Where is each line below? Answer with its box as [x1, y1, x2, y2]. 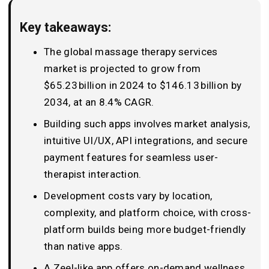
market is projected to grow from [44, 62, 201, 75]
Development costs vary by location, [44, 190, 213, 202]
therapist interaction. [44, 168, 142, 181]
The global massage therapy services [44, 46, 218, 58]
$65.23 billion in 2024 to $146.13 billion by [44, 79, 242, 92]
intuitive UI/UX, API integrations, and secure [44, 134, 248, 147]
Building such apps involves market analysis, [44, 118, 250, 130]
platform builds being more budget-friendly [44, 223, 246, 236]
